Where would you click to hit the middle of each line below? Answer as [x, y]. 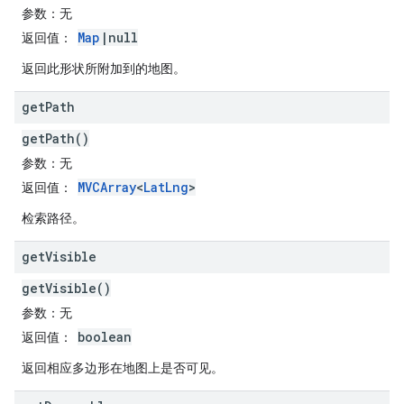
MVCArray [107, 187]
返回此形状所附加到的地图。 [104, 69]
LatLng [166, 187]
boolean [105, 337]
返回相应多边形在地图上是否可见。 [123, 368]
